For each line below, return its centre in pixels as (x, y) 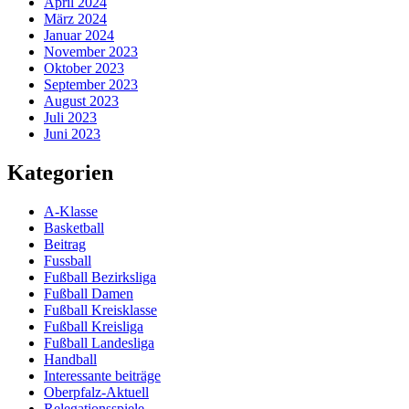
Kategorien (60, 173)
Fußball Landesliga (99, 342)
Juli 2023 (70, 118)
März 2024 (75, 19)
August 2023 (81, 101)
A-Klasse (71, 211)
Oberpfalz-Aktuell (96, 392)
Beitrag (65, 244)
